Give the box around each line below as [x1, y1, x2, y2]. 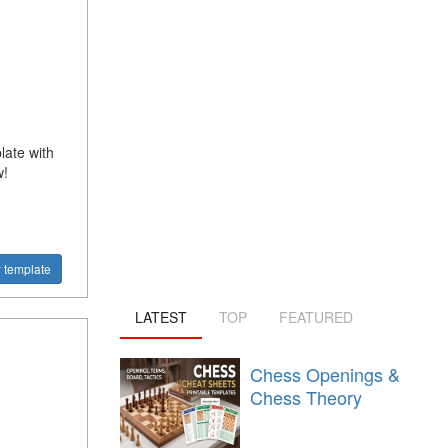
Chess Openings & [249, 361, 400, 388]
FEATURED [278, 307, 353, 328]
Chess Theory [249, 384, 362, 411]
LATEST [134, 307, 187, 328]
